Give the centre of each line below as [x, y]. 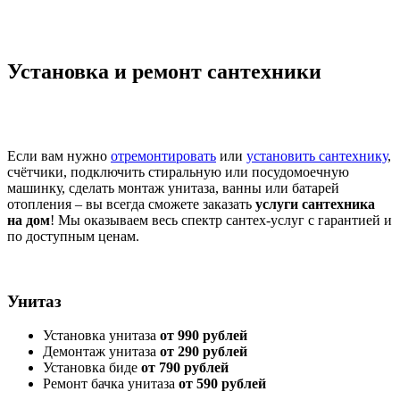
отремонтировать [163, 156]
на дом [29, 221]
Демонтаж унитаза [101, 352]
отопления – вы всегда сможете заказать [131, 204]
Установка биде [92, 368]
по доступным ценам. [73, 237]
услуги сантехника [315, 204]
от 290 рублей [204, 352]
